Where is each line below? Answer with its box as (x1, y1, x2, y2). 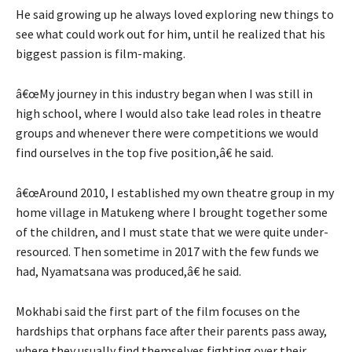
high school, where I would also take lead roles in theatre (16, 105, 321, 122)
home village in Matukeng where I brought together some (16, 204, 328, 221)
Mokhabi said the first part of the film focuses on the (16, 303, 300, 320)
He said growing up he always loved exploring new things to (16, 6, 334, 23)
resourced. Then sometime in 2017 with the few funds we (16, 244, 319, 260)
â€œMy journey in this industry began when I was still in (16, 86, 313, 102)
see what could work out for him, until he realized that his (16, 26, 325, 42)
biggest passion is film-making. (16, 46, 185, 62)
